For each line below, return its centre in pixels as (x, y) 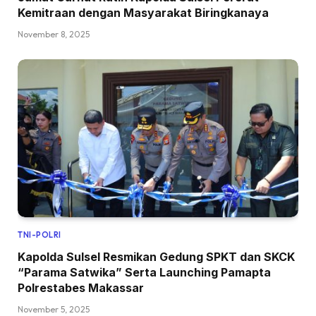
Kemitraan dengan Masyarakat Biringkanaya (143, 12)
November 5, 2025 (54, 309)
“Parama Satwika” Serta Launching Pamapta (144, 272)
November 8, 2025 (54, 34)
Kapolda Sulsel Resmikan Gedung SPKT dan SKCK (156, 256)
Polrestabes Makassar (81, 287)
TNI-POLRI (39, 235)
